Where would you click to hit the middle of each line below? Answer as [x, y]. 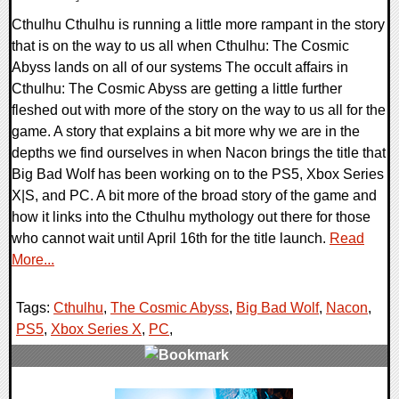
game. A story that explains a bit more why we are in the [186, 131]
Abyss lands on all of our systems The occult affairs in [180, 67]
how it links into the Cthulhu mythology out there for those [191, 216]
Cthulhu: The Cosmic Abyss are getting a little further [177, 88]
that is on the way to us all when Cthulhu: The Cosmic [180, 45]
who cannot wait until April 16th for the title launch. [171, 238]
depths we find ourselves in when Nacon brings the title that [199, 152]
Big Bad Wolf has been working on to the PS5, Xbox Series [198, 174]
